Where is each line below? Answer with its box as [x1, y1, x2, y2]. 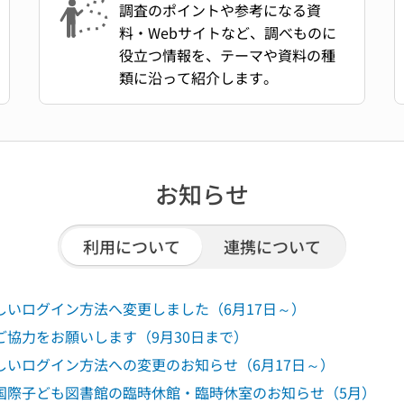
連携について [224, 234, 321, 258]
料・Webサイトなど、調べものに [118, 22, 336, 43]
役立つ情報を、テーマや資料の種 [118, 44, 335, 66]
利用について [83, 234, 180, 258]
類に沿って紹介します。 [118, 67, 278, 88]
